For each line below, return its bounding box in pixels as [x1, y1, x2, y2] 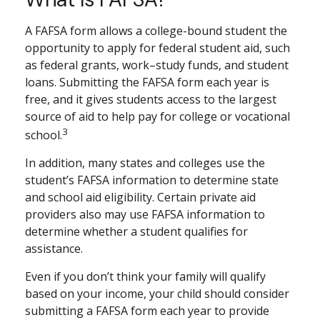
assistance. [25, 241, 83, 257]
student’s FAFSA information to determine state [25, 172, 279, 189]
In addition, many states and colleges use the [25, 155, 265, 171]
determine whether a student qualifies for [25, 224, 248, 240]
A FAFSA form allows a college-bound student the [25, 22, 287, 39]
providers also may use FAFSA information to [25, 206, 265, 223]
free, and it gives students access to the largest [25, 91, 276, 107]
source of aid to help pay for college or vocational [25, 108, 290, 124]
